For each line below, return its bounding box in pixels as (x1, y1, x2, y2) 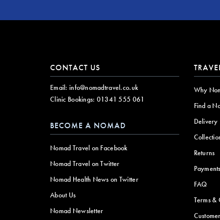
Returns (193, 148, 215, 157)
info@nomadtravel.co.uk (69, 82, 138, 92)
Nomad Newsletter (50, 206, 104, 215)
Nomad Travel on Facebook (50, 143, 128, 152)
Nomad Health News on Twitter (50, 174, 138, 184)
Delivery (193, 116, 218, 126)
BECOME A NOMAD (50, 120, 126, 131)
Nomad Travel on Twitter (50, 159, 120, 168)
